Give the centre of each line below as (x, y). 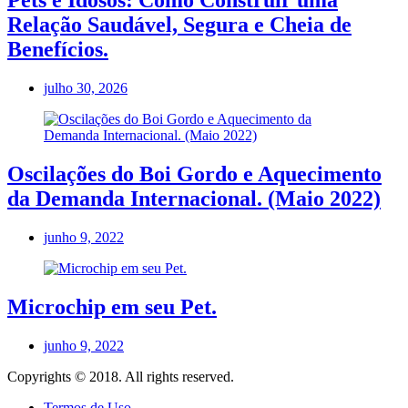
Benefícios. (58, 50)
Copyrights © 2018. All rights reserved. (121, 376)
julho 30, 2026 (86, 88)
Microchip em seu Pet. (112, 307)
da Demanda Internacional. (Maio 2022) (194, 199)
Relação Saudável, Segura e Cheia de (179, 25)
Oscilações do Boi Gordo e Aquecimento (194, 174)
